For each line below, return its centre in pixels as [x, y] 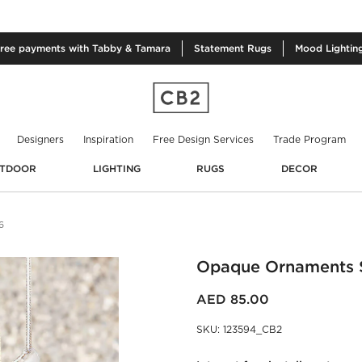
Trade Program [309, 139]
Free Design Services [203, 139]
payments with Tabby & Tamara [95, 48]
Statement [221, 48]
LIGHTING [116, 168]
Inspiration [108, 139]
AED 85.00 [232, 299]
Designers [40, 139]
